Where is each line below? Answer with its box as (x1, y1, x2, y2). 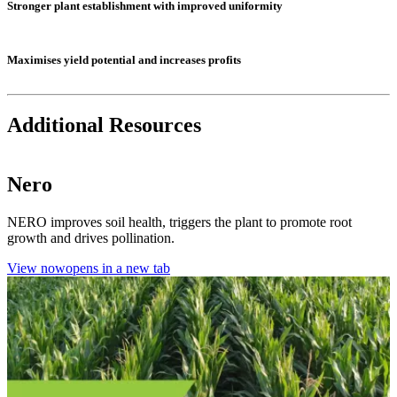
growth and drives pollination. (7, 230, 175, 245)
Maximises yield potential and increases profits (7, 52, 241, 66)
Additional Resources (7, 113, 201, 136)
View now (7, 260, 66, 276)
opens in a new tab (66, 260, 170, 276)
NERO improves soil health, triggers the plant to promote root (7, 214, 352, 230)
